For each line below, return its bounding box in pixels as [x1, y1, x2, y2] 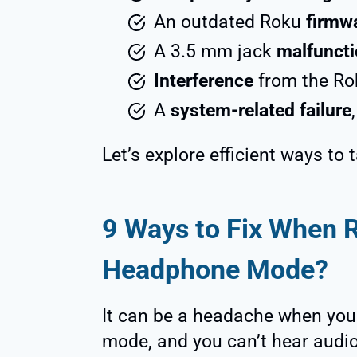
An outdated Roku [154, 11, 306, 33]
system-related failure [171, 100, 351, 122]
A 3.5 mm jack [154, 41, 277, 63]
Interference [154, 70, 253, 92]
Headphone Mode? [102, 253, 328, 286]
